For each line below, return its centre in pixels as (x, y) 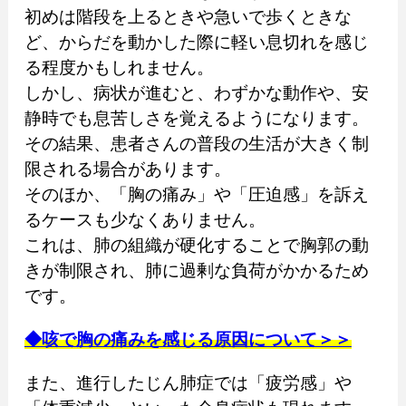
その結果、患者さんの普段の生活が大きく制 (196, 143)
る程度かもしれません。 (119, 67)
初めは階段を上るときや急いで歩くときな (188, 16)
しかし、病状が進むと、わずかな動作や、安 (196, 92)
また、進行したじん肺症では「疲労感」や (188, 382)
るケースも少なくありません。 (145, 219)
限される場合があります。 (127, 169)
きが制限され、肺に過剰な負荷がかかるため (196, 270)
